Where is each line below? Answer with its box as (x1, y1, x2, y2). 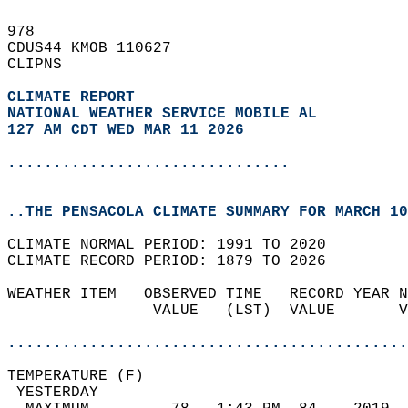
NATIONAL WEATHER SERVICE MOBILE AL (7, 106, 317, 122)
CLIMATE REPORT (7, 89, 144, 106)
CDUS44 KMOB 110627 (7, 40, 189, 56)
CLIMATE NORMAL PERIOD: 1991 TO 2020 (7, 237, 344, 253)
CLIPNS (7, 56, 80, 73)
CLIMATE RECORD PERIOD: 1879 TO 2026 (7, 253, 344, 270)
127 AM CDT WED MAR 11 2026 (7, 122, 244, 138)
